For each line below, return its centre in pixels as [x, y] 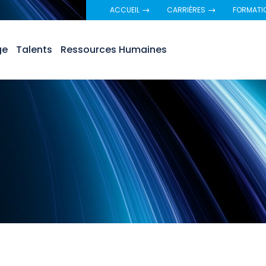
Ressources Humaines [113, 50]
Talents [34, 50]
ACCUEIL [125, 10]
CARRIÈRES [186, 10]
